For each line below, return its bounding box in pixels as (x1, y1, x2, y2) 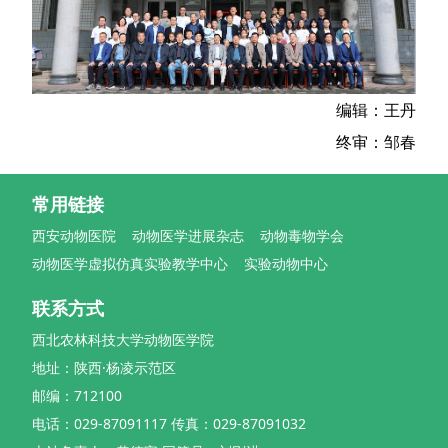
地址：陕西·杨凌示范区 (32, 357, 176, 377)
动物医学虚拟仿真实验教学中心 (32, 253, 228, 273)
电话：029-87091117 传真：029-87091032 (32, 413, 306, 433)
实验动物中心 (244, 253, 328, 273)
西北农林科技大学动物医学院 (32, 329, 214, 349)
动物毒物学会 (260, 225, 344, 245)
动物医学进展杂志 (132, 225, 244, 245)
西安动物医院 (32, 225, 116, 245)
